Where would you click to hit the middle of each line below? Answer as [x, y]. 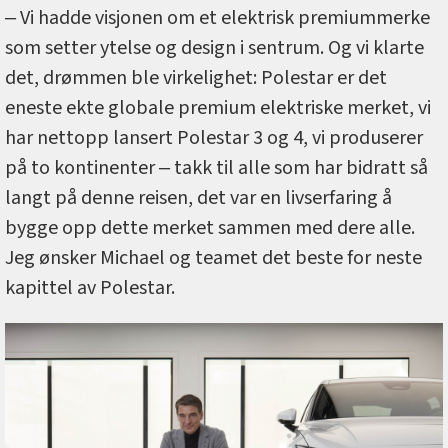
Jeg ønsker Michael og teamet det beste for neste [213, 258]
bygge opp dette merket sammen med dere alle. [210, 228]
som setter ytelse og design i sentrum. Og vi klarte [214, 48]
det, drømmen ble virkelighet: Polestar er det [196, 78]
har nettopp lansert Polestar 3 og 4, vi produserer [214, 138]
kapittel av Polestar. [90, 288]
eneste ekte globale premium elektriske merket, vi [218, 108]
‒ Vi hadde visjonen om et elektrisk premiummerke [217, 18]
